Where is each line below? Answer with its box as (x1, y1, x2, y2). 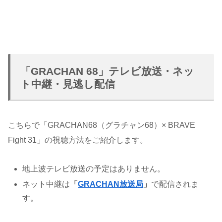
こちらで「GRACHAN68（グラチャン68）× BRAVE (8, 120, 195, 129)
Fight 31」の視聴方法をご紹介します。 (8, 135, 148, 144)
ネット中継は (22, 179, 70, 188)
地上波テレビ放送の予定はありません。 (22, 164, 166, 173)
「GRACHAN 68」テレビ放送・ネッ (20, 65, 194, 77)
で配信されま (151, 179, 199, 188)
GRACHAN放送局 (78, 179, 144, 188)
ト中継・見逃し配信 (20, 78, 115, 90)
